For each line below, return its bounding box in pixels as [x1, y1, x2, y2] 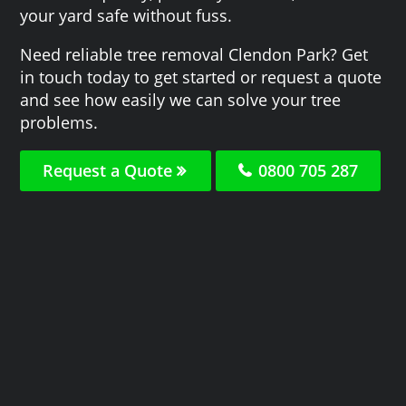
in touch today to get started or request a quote [20, 65, 382, 88]
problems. [20, 111, 99, 133]
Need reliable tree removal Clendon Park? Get [20, 43, 369, 65]
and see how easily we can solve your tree [20, 88, 342, 111]
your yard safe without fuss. [20, 4, 233, 26]
